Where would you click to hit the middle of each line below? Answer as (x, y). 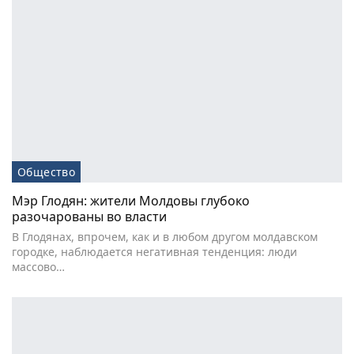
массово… (38, 267)
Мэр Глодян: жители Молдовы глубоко (131, 201)
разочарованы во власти (89, 217)
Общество (47, 172)
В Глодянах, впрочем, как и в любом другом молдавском (165, 237)
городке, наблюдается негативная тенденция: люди (154, 252)
